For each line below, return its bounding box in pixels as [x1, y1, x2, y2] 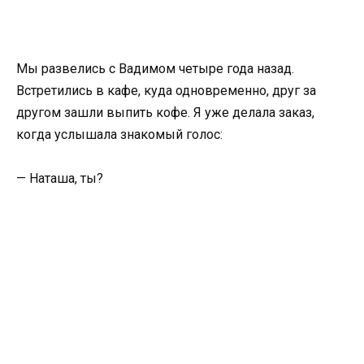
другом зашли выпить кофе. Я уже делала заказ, [16, 105, 314, 121]
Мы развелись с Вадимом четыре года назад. [16, 61, 294, 77]
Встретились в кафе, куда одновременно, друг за [16, 83, 316, 99]
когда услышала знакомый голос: [16, 127, 223, 143]
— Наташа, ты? [16, 171, 103, 187]
